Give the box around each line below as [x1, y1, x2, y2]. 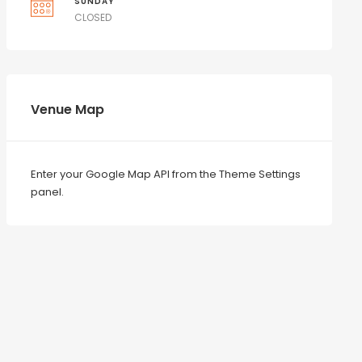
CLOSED [74, 11, 112, 24]
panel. [30, 184, 64, 200]
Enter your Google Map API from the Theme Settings [30, 166, 301, 182]
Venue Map [30, 100, 104, 119]
